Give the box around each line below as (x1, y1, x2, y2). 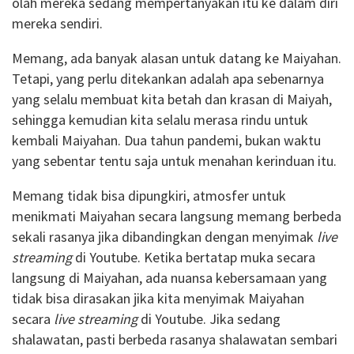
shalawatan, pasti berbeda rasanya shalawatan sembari (12, 330, 337, 349)
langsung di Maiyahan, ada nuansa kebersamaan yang (12, 269, 327, 288)
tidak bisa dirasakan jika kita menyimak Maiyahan (12, 289, 304, 308)
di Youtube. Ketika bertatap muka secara (72, 248, 315, 267)
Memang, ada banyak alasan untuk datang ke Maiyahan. (12, 49, 341, 68)
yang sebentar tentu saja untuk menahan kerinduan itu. (12, 152, 337, 171)
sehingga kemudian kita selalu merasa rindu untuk (12, 111, 308, 130)
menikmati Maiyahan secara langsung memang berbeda (12, 207, 341, 226)
